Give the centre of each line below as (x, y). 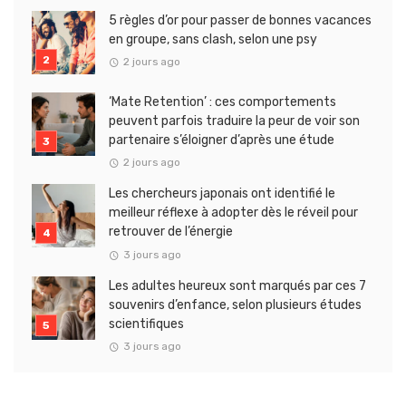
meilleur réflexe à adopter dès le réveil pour (233, 213)
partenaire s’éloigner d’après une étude (222, 140)
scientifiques (146, 324)
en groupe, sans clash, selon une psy (213, 39)
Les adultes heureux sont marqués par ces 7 (237, 285)
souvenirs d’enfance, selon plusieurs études (235, 304)
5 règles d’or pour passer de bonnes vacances (240, 20)
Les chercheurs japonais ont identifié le (222, 194)
